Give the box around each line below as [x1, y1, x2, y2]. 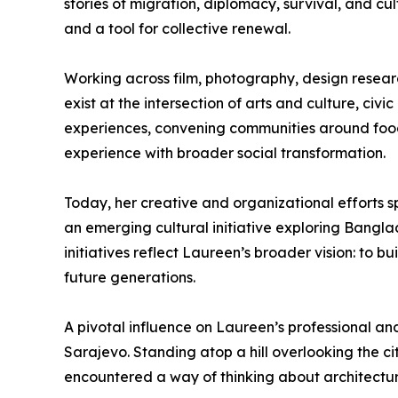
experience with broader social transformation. [64, 144, 386, 162]
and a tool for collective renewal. [64, 20, 291, 37]
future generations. [64, 268, 195, 286]
